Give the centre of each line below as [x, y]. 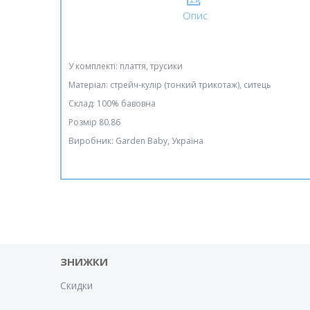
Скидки [77, 285]
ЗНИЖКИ [84, 262]
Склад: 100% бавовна [112, 103]
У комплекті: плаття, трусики [126, 66]
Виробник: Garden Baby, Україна [136, 141]
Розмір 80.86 [94, 122]
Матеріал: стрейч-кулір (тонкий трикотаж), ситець [170, 85]
